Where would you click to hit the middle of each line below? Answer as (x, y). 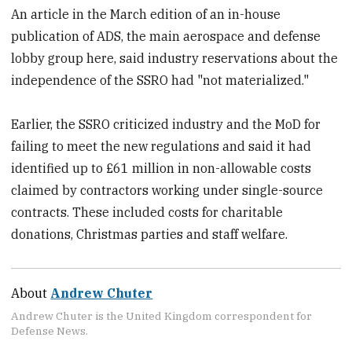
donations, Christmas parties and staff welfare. (150, 235)
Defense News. (50, 330)
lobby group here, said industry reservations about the (175, 58)
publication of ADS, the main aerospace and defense (166, 36)
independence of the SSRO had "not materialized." (160, 80)
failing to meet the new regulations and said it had (161, 147)
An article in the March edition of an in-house (146, 14)
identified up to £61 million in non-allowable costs (161, 169)
